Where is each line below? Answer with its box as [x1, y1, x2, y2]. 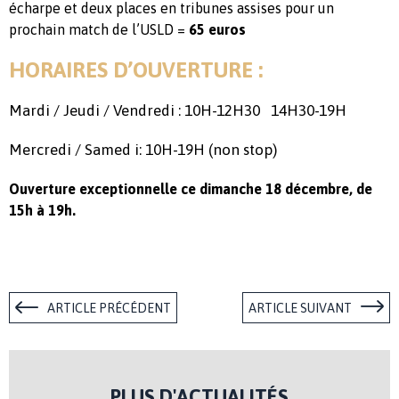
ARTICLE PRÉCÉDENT [47, 301, 171, 316]
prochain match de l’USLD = [9, 21, 189, 38]
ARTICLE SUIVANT [248, 301, 352, 316]
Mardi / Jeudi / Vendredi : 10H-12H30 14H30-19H [9, 102, 346, 120]
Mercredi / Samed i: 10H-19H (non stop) [9, 141, 277, 159]
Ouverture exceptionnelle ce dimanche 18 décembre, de [9, 181, 372, 198]
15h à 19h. [9, 202, 79, 219]
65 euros [189, 21, 246, 38]
